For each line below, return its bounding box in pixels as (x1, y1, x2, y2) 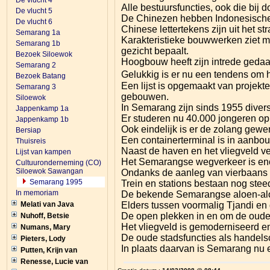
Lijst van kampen (16, 148, 71, 156)
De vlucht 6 (16, 17, 52, 26)
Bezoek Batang (16, 72, 66, 80)
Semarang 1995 (30, 178, 83, 186)
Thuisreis (16, 137, 46, 145)
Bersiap (16, 126, 41, 134)
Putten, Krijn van (20, 246, 77, 254)
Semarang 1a (16, 28, 60, 37)
